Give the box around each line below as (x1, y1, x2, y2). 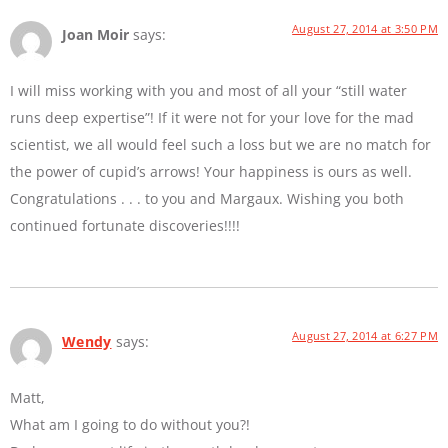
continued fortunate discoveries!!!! (10, 215, 240, 235)
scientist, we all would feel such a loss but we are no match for (10, 134, 431, 154)
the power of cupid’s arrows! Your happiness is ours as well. (10, 161, 412, 181)
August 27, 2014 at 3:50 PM (292, 20, 438, 36)
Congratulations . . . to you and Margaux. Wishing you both (10, 188, 404, 208)
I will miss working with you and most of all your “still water (10, 80, 407, 100)
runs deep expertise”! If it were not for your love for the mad (10, 107, 414, 127)
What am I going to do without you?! (10, 415, 250, 435)
